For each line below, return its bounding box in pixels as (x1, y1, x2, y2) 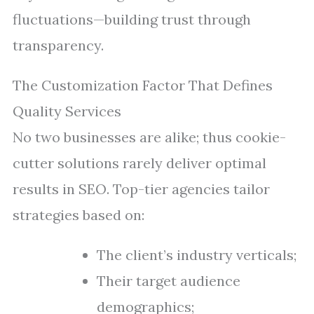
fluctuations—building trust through (13, 11, 251, 28)
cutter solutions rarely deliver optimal (13, 154, 266, 172)
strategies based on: (13, 206, 144, 224)
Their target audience (97, 272, 240, 289)
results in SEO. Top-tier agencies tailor (13, 180, 270, 198)
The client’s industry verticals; (97, 246, 296, 264)
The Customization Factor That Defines (13, 76, 273, 94)
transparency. (13, 36, 104, 54)
